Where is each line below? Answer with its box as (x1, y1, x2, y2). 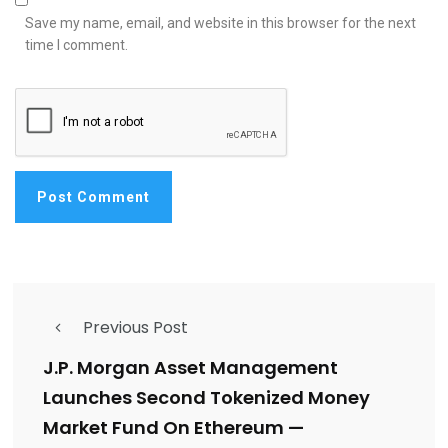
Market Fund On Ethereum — (43, 415, 304, 441)
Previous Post (83, 316, 188, 340)
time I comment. (25, 37, 128, 54)
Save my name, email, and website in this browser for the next (25, 15, 416, 32)
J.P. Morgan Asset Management (43, 355, 338, 381)
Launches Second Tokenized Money (43, 385, 370, 411)
